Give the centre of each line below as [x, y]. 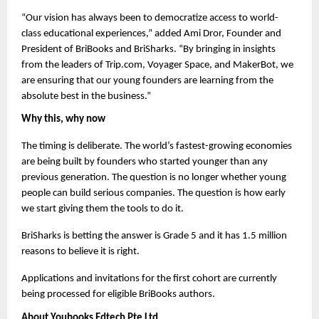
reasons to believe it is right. [80, 252]
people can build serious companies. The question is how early [153, 194]
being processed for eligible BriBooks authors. [118, 295]
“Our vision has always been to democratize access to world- [150, 18]
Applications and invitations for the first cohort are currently [149, 279]
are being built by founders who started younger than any [145, 162]
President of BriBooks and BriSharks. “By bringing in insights [148, 49]
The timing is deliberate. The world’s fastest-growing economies [157, 147]
